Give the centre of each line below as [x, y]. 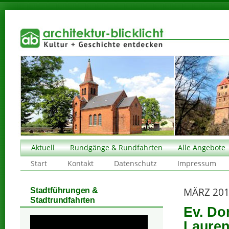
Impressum [197, 163]
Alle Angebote [202, 147]
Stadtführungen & [64, 190]
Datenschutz [135, 163]
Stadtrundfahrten [63, 200]
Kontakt [81, 163]
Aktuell [43, 147]
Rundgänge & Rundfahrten [116, 147]
